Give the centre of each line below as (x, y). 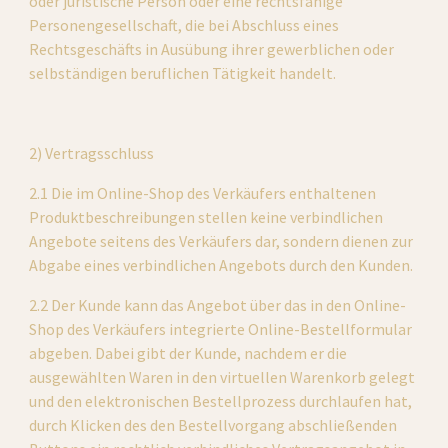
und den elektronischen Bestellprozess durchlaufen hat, (221, 401)
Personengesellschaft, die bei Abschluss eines (184, 25)
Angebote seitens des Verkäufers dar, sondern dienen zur (221, 241)
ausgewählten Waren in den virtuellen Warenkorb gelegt (222, 377)
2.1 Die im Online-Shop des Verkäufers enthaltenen (203, 193)
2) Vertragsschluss (92, 153)
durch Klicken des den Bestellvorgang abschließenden (213, 425)
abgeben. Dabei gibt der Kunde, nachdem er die (188, 353)
